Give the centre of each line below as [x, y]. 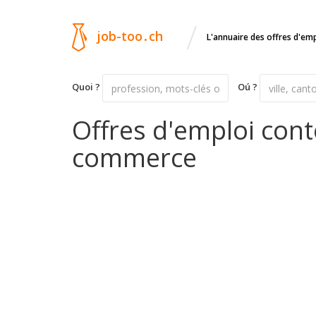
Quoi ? [86, 87]
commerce [134, 158]
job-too [120, 36]
